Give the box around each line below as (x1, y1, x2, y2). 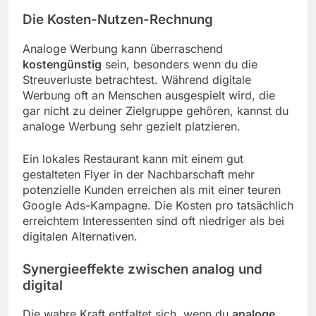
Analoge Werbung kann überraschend (23, 41, 223, 56)
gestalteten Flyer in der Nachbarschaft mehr (23, 166, 255, 181)
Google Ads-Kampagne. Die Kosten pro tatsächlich (23, 197, 293, 212)
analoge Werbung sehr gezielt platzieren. (23, 119, 241, 133)
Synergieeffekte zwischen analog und (23, 260, 262, 277)
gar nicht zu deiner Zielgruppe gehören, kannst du (23, 103, 288, 118)
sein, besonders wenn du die (102, 56, 257, 71)
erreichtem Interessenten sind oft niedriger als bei (23, 213, 284, 228)
